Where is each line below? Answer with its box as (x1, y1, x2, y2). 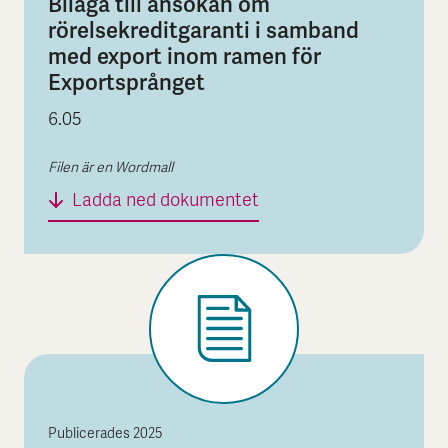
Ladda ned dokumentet (72, 189, 259, 213)
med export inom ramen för (48, 42, 321, 72)
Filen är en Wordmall (48, 159, 173, 177)
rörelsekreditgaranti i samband (48, 16, 359, 46)
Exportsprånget (48, 68, 205, 98)
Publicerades (48, 425, 133, 443)
